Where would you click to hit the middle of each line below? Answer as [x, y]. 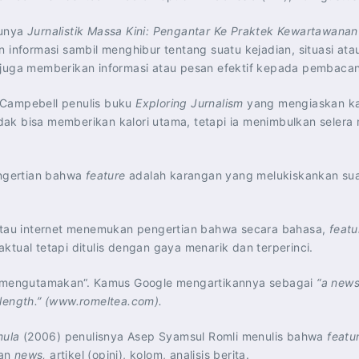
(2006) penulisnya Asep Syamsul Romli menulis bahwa [173, 336]
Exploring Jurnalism [192, 103]
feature [105, 175]
